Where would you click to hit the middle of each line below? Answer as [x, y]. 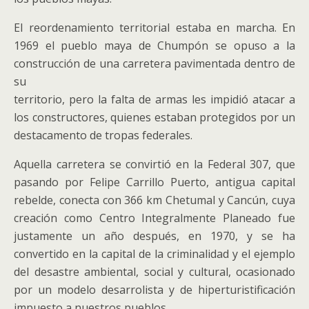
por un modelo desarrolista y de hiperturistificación [154, 290]
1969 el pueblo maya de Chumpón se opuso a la [154, 46]
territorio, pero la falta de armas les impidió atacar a [154, 99]
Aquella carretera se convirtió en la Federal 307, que [154, 164]
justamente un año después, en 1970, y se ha [154, 236]
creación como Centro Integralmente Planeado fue [154, 218]
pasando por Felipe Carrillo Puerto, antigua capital [154, 182]
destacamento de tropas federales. [103, 135]
